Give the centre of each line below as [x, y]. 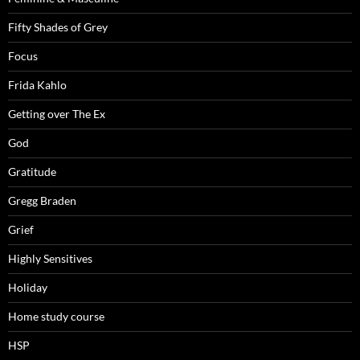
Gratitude [32, 171]
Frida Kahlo [37, 84]
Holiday [28, 287]
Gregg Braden [42, 200]
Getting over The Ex [57, 113]
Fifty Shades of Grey [58, 27]
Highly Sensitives [50, 258]
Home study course [56, 316]
